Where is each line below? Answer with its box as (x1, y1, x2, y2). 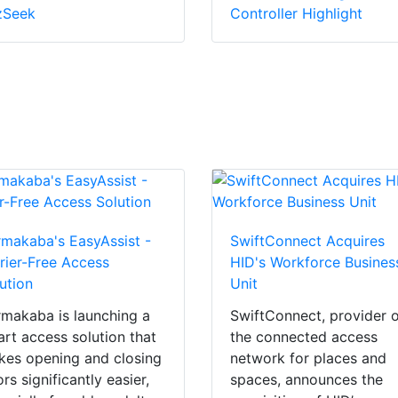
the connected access (230, 328, 378, 346)
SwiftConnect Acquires (230, 232, 386, 251)
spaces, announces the (230, 370, 384, 389)
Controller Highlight (230, 4, 363, 23)
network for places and (230, 349, 387, 368)
